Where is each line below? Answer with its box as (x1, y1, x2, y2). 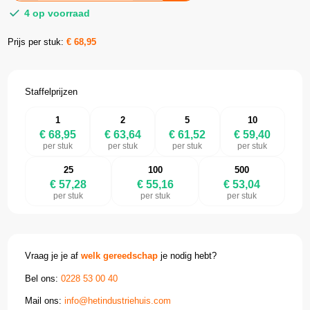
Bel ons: (25, 273, 62, 284)
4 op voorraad (21, 8, 91, 19)
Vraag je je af (25, 250, 82, 262)
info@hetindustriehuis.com (64, 295, 172, 306)
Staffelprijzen (25, 86, 78, 98)
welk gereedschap (81, 250, 158, 262)
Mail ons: (25, 295, 65, 306)
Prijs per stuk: (8, 37, 67, 48)
